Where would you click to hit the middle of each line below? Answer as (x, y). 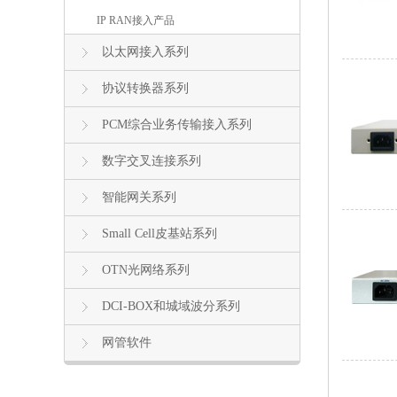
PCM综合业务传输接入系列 (177, 125)
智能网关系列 (139, 197)
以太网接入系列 (145, 52)
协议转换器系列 (145, 88)
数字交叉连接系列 (152, 161)
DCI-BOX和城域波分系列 (171, 306)
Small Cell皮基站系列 (160, 234)
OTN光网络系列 (146, 270)
